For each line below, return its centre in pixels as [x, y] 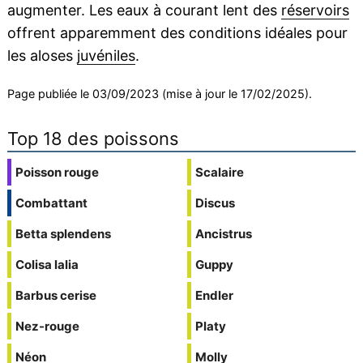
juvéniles [106, 56]
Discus [215, 203]
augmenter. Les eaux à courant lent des [144, 11]
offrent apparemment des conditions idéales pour [177, 33]
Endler [214, 296]
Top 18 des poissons [93, 139]
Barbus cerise [56, 296]
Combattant [51, 203]
